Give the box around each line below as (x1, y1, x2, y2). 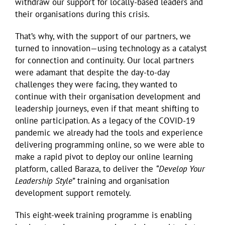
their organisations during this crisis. (15, 8, 154, 20)
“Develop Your (156, 163, 205, 174)
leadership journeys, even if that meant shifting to (15, 102, 199, 114)
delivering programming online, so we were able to (15, 139, 204, 150)
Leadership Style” (15, 175, 75, 186)
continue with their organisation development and (15, 90, 200, 102)
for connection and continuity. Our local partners (15, 54, 194, 66)
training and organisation (75, 175, 169, 186)
